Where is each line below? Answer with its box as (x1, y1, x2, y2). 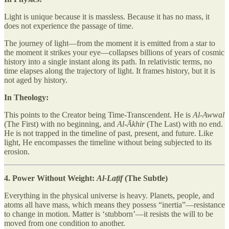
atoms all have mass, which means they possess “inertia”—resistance (4, 200, 225, 209)
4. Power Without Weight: (4, 173, 97, 182)
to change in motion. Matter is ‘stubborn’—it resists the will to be (4, 209, 213, 218)
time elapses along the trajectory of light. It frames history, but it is (4, 66, 215, 75)
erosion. (4, 147, 30, 156)
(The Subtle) (123, 173, 168, 182)
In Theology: (4, 93, 49, 102)
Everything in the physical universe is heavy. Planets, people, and (4, 191, 214, 200)
